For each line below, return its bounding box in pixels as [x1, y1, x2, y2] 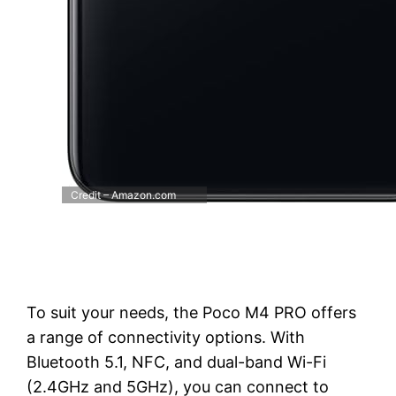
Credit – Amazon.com [71, 188, 177, 202]
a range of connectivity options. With [27, 328, 306, 347]
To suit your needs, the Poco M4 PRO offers [27, 303, 357, 323]
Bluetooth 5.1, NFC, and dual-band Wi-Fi [27, 353, 327, 372]
